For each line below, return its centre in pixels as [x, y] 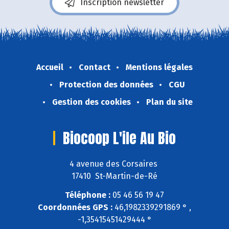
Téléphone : [88, 195]
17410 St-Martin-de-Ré [114, 176]
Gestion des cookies [91, 102]
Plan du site [169, 102]
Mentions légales [159, 67]
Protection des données [106, 84]
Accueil [50, 67]
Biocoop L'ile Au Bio [119, 138]
